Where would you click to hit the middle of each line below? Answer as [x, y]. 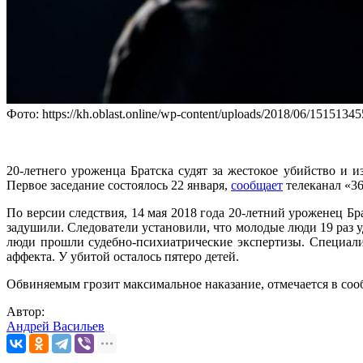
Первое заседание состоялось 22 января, [119, 186]
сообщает [257, 186]
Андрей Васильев [56, 327]
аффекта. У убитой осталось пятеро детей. [123, 257]
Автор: [26, 312]
